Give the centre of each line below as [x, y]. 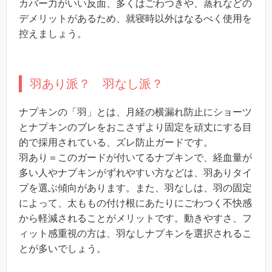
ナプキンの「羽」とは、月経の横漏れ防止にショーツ [135, 112]
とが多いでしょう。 [63, 249]
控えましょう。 [53, 34]
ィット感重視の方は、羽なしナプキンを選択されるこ [135, 234]
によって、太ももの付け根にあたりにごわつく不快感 [135, 203]
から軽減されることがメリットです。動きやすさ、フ [135, 219]
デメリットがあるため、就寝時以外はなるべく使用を [135, 19]
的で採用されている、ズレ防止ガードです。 [116, 143]
